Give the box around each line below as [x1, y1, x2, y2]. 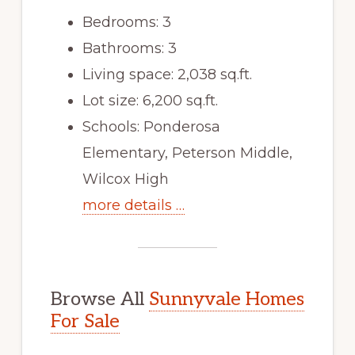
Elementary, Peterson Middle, [82, 143, 292, 162]
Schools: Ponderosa [82, 117, 220, 136]
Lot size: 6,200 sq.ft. [82, 91, 218, 109]
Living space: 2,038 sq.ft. [82, 65, 252, 83]
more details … [82, 196, 185, 214]
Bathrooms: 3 [82, 39, 177, 57]
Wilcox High [82, 170, 169, 188]
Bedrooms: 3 [82, 13, 171, 31]
